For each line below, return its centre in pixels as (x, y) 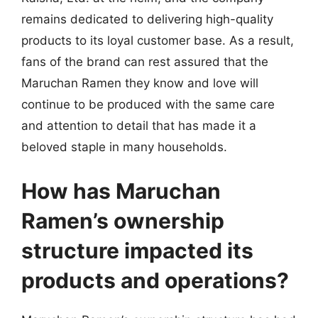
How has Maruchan (121, 191)
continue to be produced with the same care (148, 104)
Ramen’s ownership (123, 220)
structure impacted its (137, 250)
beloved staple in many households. (124, 147)
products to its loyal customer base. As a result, (158, 40)
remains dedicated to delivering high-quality (147, 19)
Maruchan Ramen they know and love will (140, 83)
